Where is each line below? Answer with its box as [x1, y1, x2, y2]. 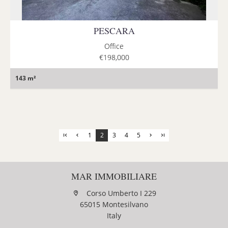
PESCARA [93, 24, 135, 37]
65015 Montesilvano [80, 199, 148, 210]
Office [104, 41, 124, 51]
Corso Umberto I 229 [84, 188, 156, 198]
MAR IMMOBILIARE [71, 170, 157, 183]
